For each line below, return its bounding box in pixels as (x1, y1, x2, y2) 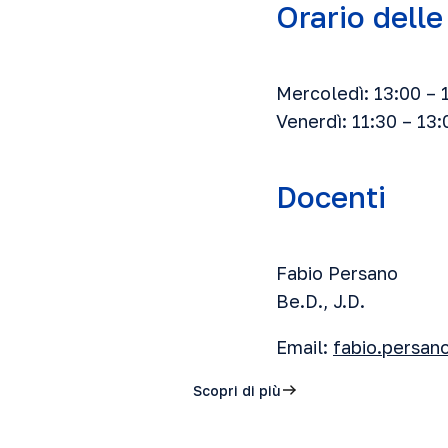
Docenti (276, 179, 386, 215)
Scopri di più (193, 381, 281, 399)
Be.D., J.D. (276, 290, 365, 312)
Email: (276, 336, 333, 358)
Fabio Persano (276, 262, 398, 284)
